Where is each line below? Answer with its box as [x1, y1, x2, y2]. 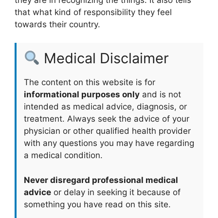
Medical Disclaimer [40, 50, 169, 67]
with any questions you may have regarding [24, 138, 194, 148]
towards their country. [15, 19, 100, 29]
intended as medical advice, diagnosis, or [24, 102, 187, 112]
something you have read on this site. [24, 199, 171, 209]
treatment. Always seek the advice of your [24, 114, 189, 124]
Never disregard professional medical [24, 175, 178, 185]
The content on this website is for [24, 77, 155, 88]
